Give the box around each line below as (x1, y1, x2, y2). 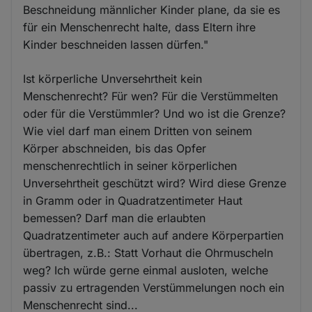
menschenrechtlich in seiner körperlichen (23, 159, 237, 173)
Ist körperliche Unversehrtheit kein (23, 72, 203, 86)
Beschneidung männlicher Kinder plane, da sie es (23, 3, 281, 17)
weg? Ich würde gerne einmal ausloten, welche (23, 263, 269, 278)
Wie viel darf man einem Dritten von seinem (23, 124, 253, 139)
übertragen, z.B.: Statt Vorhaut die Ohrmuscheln (23, 246, 274, 260)
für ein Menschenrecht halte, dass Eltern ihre (23, 20, 256, 35)
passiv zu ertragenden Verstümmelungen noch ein (23, 281, 285, 295)
